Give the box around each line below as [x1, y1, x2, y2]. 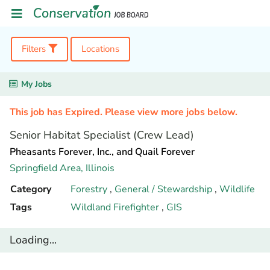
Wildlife [219, 183, 255, 196]
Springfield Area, [10, 162, 86, 175]
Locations [81, 43, 119, 55]
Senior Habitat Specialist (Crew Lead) [10, 128, 194, 142]
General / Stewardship [115, 183, 215, 196]
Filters [22, 43, 48, 55]
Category [10, 183, 51, 196]
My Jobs [21, 78, 52, 90]
